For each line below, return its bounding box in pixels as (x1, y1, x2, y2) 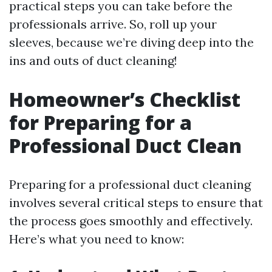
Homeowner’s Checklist (9, 86, 240, 112)
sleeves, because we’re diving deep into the (9, 35, 254, 50)
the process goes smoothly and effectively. (9, 213, 253, 228)
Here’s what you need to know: (9, 231, 184, 246)
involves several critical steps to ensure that (9, 195, 263, 210)
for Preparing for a (9, 109, 192, 135)
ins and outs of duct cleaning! (9, 53, 177, 68)
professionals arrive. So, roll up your (9, 16, 217, 32)
